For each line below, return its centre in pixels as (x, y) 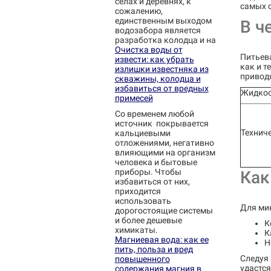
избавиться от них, (152, 181)
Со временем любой (154, 114)
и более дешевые (148, 220)
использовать (143, 201)
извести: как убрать (154, 59)
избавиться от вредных (162, 88)
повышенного (142, 259)
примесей (134, 98)
